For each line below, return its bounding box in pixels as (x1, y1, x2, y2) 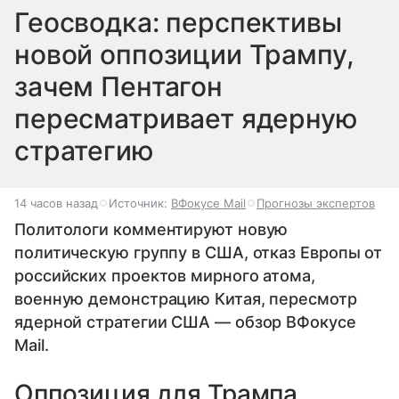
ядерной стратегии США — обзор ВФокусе (14, 312, 356, 331)
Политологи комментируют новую (14, 219, 289, 239)
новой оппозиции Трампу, (14, 37, 354, 70)
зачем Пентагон (14, 69, 223, 102)
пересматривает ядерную (14, 102, 358, 134)
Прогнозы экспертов (256, 195, 375, 210)
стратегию (14, 134, 154, 167)
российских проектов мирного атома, (14, 265, 315, 285)
